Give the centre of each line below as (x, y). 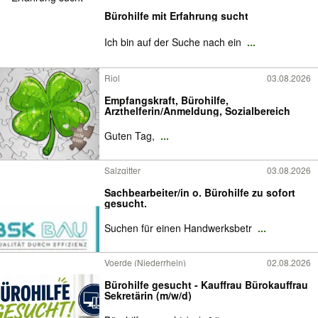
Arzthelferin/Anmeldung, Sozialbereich (197, 110)
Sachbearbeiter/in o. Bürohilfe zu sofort (200, 192)
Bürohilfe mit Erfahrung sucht (176, 15)
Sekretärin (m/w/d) (148, 295)
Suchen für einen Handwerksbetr (180, 227)
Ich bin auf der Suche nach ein (174, 42)
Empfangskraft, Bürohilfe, (166, 100)
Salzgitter (122, 170)
